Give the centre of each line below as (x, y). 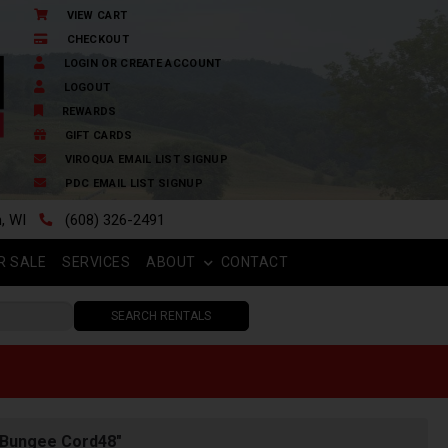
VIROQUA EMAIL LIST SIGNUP (146, 159)
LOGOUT (87, 87)
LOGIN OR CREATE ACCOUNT (142, 63)
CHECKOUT (97, 39)
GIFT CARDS (98, 135)
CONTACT (254, 262)
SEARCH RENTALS (161, 316)
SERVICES (96, 262)
